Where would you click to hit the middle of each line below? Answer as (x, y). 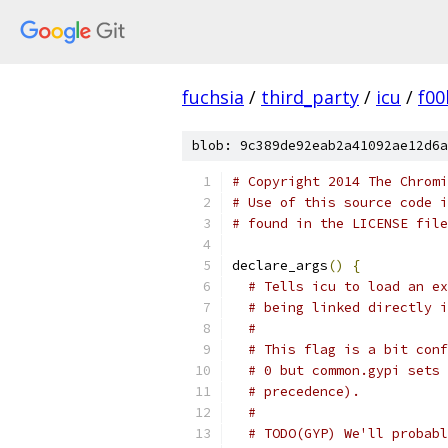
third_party (310, 97)
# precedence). (304, 391)
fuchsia (213, 97)
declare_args (280, 265)
